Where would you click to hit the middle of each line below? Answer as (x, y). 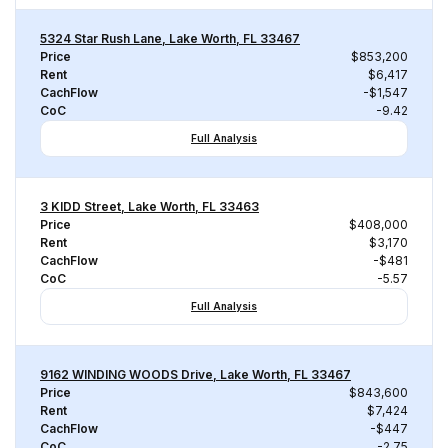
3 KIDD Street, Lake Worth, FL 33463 (149, 206)
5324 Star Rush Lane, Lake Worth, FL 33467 (170, 38)
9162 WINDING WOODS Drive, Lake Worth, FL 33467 (195, 374)
